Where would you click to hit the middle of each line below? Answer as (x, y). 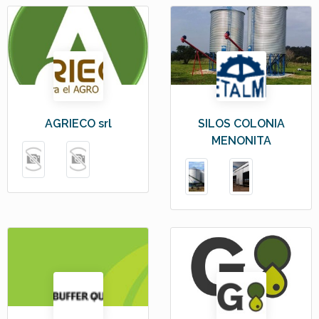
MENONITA (241, 140)
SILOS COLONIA (241, 123)
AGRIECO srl (78, 123)
